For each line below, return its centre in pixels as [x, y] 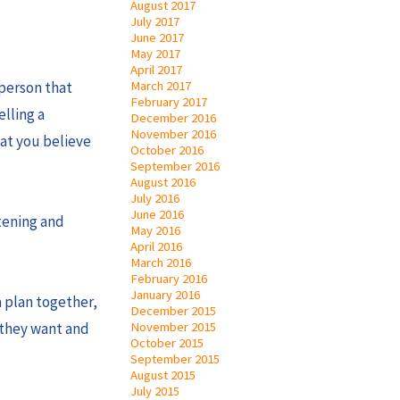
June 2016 [157, 214]
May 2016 [155, 230]
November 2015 [173, 326]
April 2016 [156, 246]
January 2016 [165, 294]
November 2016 [173, 133]
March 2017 [161, 85]
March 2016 [161, 262]
